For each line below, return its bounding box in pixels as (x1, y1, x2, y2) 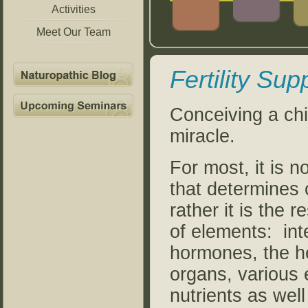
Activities (51, 3, 96, 15)
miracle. (169, 126, 235, 146)
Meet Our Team (36, 26, 111, 38)
